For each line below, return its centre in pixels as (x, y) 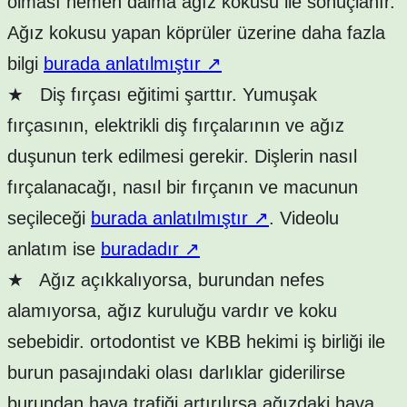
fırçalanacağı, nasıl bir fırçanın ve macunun (183, 187)
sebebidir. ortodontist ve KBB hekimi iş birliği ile (196, 341)
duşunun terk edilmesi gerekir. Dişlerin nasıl (182, 156)
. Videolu (304, 218)
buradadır (143, 248)
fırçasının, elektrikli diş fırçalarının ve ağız (176, 125)
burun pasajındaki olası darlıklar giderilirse (176, 372)
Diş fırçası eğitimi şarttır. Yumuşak (170, 94)
